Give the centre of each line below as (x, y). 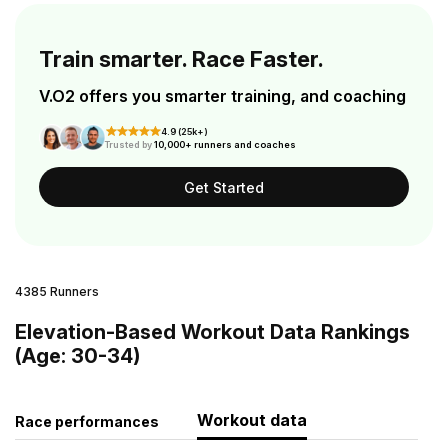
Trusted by (128, 144)
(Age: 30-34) (77, 356)
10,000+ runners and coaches (224, 144)
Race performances (87, 421)
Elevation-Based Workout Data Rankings (212, 332)
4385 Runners (57, 291)
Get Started (224, 187)
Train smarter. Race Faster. (181, 59)
